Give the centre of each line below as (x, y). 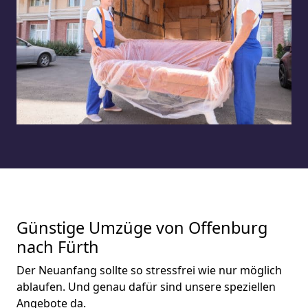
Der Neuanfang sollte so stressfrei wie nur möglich (149, 270)
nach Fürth (58, 247)
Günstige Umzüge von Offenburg (142, 228)
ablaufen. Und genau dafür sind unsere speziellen (146, 287)
